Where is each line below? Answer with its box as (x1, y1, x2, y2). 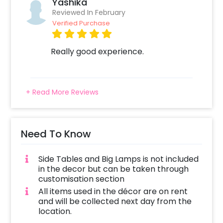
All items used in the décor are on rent (38, 186, 188, 198)
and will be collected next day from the (38, 196, 192, 208)
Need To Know (21, 127, 92, 141)
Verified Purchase (52, 18, 111, 28)
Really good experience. (51, 46, 144, 58)
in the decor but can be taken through (38, 163, 189, 175)
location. (38, 206, 72, 218)
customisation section (38, 173, 124, 185)
